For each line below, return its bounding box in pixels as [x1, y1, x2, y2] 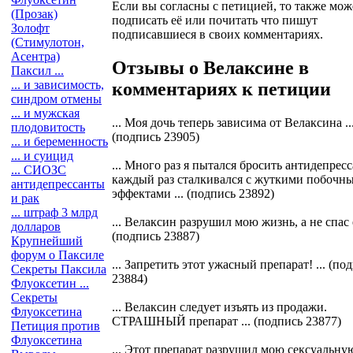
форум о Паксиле [11, 248, 104, 262]
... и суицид [11, 149, 73, 162]
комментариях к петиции [112, 78, 331, 99]
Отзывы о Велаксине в [112, 57, 309, 78]
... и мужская [11, 106, 80, 120]
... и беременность [11, 135, 108, 148]
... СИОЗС [11, 163, 66, 176]
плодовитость [11, 121, 85, 134]
